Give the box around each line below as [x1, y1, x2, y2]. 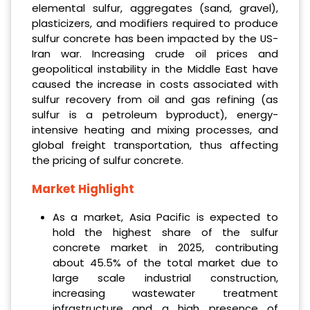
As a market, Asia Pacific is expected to [52, 210, 278, 225]
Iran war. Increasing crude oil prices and [32, 46, 278, 61]
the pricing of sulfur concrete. [32, 152, 183, 167]
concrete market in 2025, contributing [52, 240, 278, 255]
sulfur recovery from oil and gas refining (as [32, 91, 278, 107]
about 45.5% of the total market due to [52, 255, 278, 271]
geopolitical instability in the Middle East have [32, 61, 278, 76]
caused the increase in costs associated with [32, 76, 278, 91]
